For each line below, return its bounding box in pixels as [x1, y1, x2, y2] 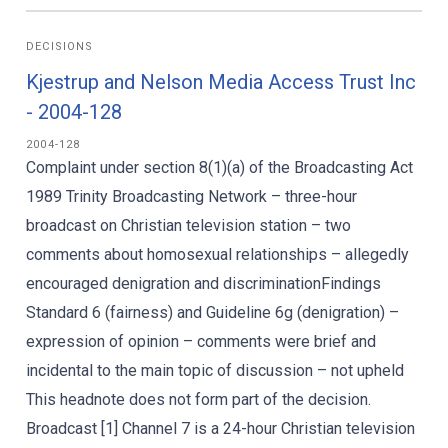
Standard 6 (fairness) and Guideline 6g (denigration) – [26, 303, 399, 322]
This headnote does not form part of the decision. [26, 390, 371, 409]
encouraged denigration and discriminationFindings [26, 274, 381, 293]
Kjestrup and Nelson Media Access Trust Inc [26, 70, 416, 94]
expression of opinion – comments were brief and [26, 332, 376, 351]
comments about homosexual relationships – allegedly [26, 245, 409, 264]
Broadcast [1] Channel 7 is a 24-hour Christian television [26, 419, 415, 438]
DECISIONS [26, 40, 94, 53]
